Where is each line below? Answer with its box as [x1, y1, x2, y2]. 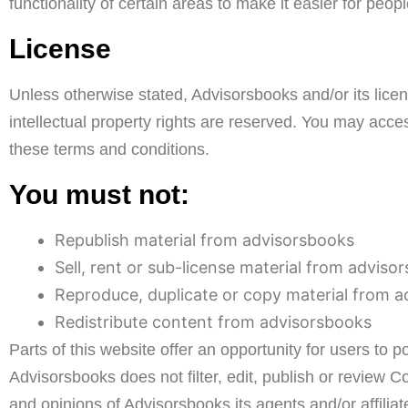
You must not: [9, 179, 189, 209]
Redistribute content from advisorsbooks [55, 312, 372, 331]
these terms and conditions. [9, 140, 209, 158]
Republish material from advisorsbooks [55, 230, 354, 250]
